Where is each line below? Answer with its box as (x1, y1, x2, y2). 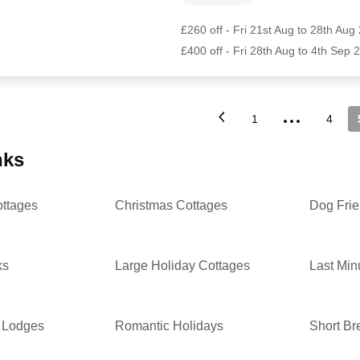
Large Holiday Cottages (115, 259, 251, 273)
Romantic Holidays (115, 319, 224, 333)
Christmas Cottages (115, 198, 228, 213)
